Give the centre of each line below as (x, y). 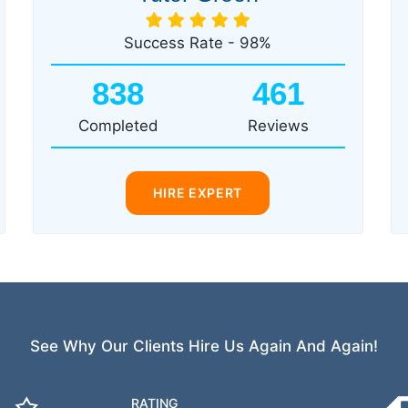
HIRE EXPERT (198, 193)
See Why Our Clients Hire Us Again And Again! (204, 346)
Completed (117, 126)
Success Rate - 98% (198, 43)
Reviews (278, 126)
